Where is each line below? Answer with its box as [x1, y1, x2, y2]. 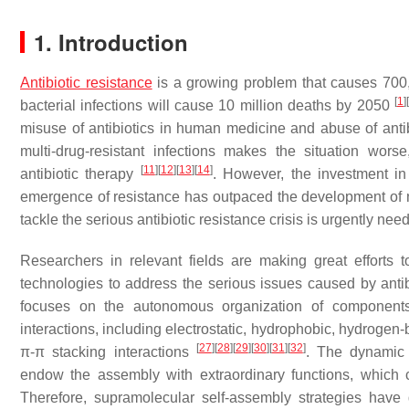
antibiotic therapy [20, 166, 141, 182]
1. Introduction [34, 26, 188, 58]
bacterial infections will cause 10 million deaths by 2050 [20, 98, 394, 113]
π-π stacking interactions [20, 344, 196, 360]
